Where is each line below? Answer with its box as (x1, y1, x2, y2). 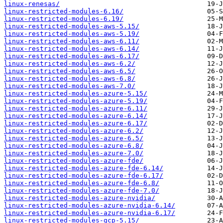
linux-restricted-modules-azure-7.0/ (4, 149, 143, 157)
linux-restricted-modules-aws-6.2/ (4, 60, 135, 68)
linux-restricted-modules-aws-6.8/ (4, 75, 135, 83)
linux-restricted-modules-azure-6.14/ (4, 112, 147, 120)
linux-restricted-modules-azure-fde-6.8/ (4, 179, 159, 187)
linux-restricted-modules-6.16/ (4, 7, 123, 15)
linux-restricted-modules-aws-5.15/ (4, 22, 139, 30)
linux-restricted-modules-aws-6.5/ (4, 67, 135, 75)
